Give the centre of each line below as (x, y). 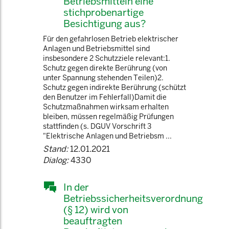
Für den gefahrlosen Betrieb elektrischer (111, 39)
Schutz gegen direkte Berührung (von (105, 68)
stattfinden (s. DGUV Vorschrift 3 (97, 126)
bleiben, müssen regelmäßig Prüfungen (108, 117)
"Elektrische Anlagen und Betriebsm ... (107, 136)
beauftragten (93, 221)
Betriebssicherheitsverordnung (133, 198)
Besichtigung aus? (105, 24)
